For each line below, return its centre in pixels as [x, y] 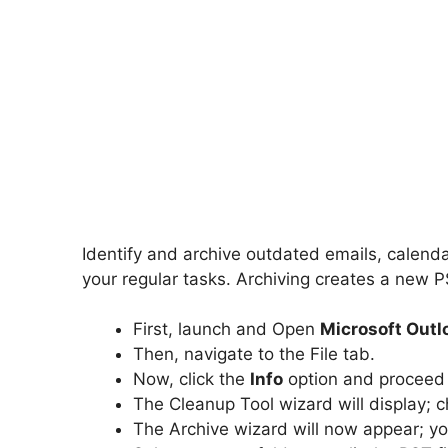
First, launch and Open [226, 329]
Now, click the [191, 379]
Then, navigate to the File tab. [254, 354]
